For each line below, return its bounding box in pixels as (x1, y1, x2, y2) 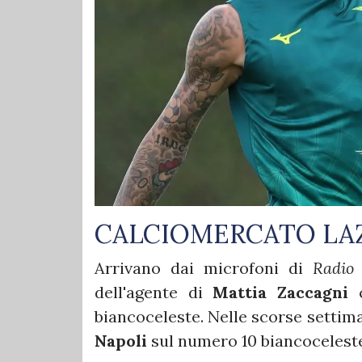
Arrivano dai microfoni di (95, 257, 313, 278)
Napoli (95, 330, 151, 351)
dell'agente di (95, 281, 213, 302)
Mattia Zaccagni (213, 281, 349, 302)
